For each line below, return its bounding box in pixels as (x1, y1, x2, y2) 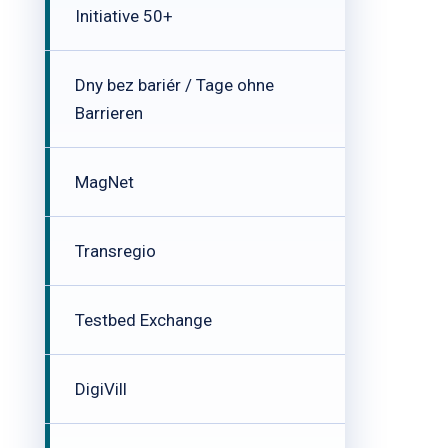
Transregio (75, 241, 156, 261)
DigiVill (75, 379, 127, 399)
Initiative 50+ (75, 6, 173, 26)
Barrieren (75, 103, 143, 123)
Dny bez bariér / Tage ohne (75, 75, 274, 95)
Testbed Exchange (75, 310, 212, 330)
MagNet (75, 172, 134, 192)
